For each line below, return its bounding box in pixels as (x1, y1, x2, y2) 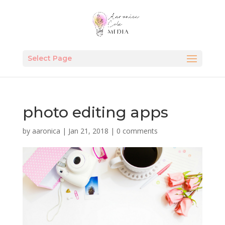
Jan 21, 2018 (68, 126, 108, 136)
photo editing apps (22, 103, 168, 122)
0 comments (116, 126, 158, 136)
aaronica (32, 126, 60, 136)
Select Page (27, 54, 72, 63)
